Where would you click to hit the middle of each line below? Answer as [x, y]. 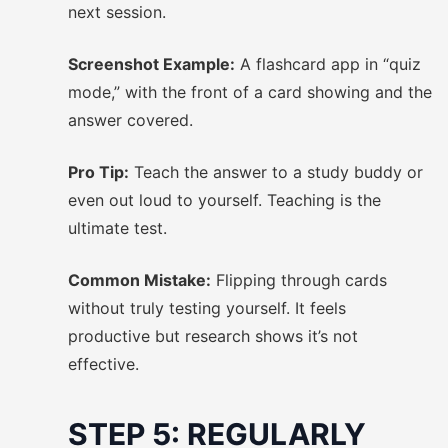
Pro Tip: [98, 172]
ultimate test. [117, 228]
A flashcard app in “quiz [328, 64]
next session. [117, 12]
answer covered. [130, 120]
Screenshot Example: [151, 64]
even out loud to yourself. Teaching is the [224, 200]
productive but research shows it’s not [213, 336]
